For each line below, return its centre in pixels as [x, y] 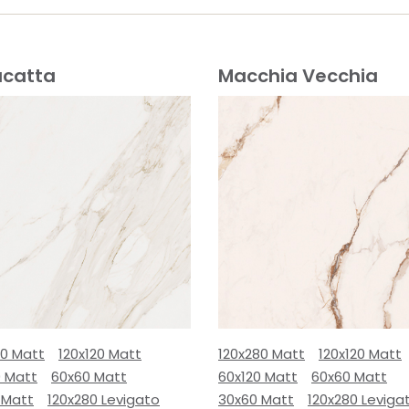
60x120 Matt [258, 377]
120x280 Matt [262, 354]
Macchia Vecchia [298, 76]
